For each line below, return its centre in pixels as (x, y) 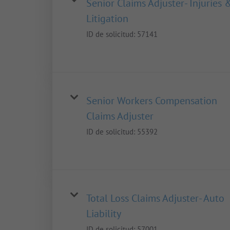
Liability (104, 214)
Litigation (107, 19)
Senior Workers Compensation (152, 101)
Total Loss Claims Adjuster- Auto (155, 198)
